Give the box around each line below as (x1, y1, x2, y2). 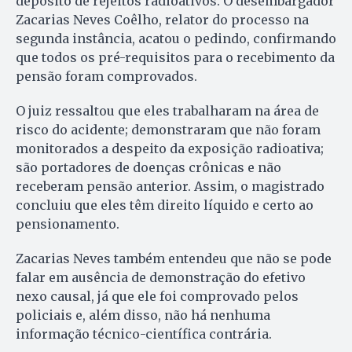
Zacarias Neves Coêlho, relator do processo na (16, 12, 309, 28)
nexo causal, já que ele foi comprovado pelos (16, 288, 299, 305)
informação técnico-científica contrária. (16, 326, 272, 343)
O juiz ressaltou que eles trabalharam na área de (16, 103, 319, 119)
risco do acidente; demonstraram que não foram (16, 122, 321, 138)
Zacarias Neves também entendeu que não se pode (16, 251, 332, 267)
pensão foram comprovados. (16, 68, 197, 85)
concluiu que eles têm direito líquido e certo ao (16, 197, 313, 214)
